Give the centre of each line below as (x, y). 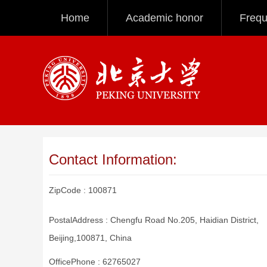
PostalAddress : (80, 220)
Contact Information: (113, 159)
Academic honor (164, 18)
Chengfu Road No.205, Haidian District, (184, 220)
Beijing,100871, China (90, 238)
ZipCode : (69, 190)
